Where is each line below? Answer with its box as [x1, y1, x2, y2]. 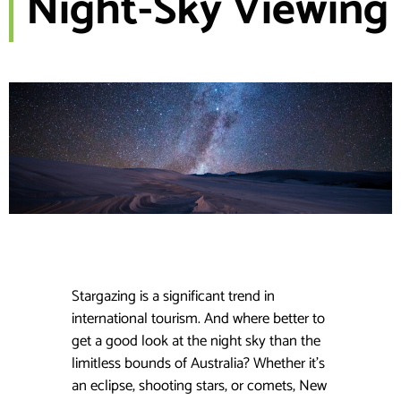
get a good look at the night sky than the [72, 328, 320, 354]
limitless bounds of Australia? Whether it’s [72, 350, 325, 376]
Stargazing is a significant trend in [72, 283, 275, 309]
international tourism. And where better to [72, 305, 325, 331]
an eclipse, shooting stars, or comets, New [72, 372, 327, 398]
